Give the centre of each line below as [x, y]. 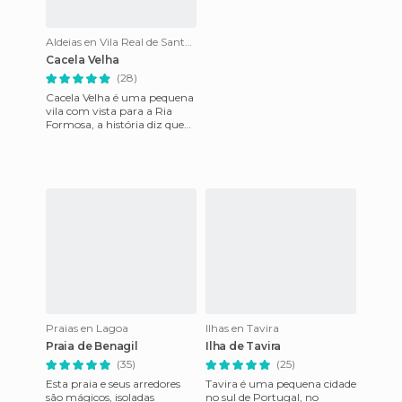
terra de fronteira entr [101, 151]
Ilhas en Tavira [242, 328]
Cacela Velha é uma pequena [120, 97]
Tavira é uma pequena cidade [281, 384]
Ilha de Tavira [244, 346]
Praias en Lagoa [87, 328]
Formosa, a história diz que [115, 124]
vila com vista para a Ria [109, 111]
